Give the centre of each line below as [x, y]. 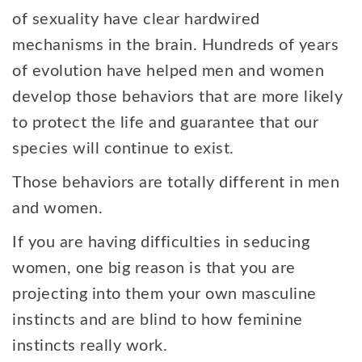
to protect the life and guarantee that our [165, 123]
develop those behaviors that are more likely [177, 97]
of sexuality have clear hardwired [136, 19]
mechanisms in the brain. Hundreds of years [175, 45]
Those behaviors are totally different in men [176, 183]
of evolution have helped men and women [168, 71]
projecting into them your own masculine [164, 294]
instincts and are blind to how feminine [158, 320]
